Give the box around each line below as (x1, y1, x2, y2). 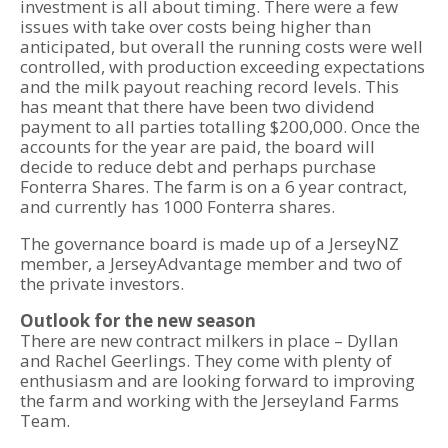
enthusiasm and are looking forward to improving (20, 369, 415, 393)
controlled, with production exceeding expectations (20, 55, 425, 79)
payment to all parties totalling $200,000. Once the (20, 115, 420, 139)
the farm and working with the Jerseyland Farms (20, 389, 399, 413)
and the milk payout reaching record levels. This (20, 75, 399, 99)
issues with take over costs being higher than (20, 15, 371, 39)
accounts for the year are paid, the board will (20, 135, 375, 159)
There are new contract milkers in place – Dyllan (20, 329, 398, 353)
